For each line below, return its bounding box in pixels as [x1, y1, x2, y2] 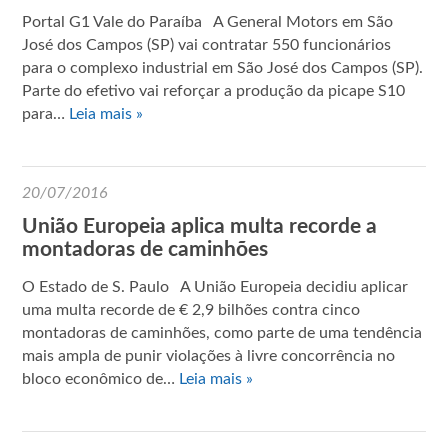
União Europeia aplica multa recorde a [22, 215, 378, 237]
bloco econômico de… [22, 370, 180, 387]
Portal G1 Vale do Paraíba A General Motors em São [22, 13, 394, 30]
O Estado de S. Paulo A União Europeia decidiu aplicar [22, 278, 409, 295]
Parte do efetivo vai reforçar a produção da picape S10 [22, 82, 406, 99]
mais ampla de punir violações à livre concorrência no [22, 347, 396, 364]
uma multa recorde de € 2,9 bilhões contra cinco [22, 301, 361, 318]
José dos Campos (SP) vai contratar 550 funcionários [22, 36, 392, 53]
